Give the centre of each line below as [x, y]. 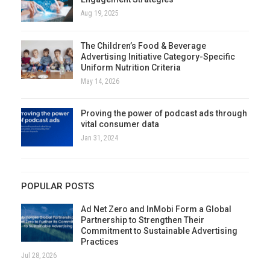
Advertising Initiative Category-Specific [158, 57]
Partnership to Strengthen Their [143, 220]
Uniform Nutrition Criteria [131, 68]
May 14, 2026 [100, 82]
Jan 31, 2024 [99, 138]
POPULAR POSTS [58, 186]
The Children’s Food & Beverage [143, 46]
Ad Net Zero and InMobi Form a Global [156, 209]
